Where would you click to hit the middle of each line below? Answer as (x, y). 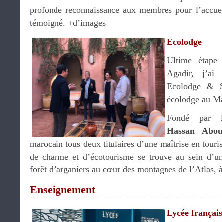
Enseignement (62, 190)
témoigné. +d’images (68, 23)
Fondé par (194, 118)
